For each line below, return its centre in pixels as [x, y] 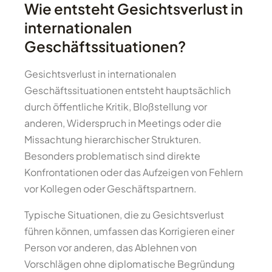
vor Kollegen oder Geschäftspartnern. [110, 189]
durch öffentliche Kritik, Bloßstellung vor [116, 107]
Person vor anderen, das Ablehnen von [110, 247]
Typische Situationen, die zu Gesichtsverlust [124, 215]
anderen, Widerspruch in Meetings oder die [123, 123]
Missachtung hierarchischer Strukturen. [113, 139]
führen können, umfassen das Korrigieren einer [129, 231]
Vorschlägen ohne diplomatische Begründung [130, 264]
